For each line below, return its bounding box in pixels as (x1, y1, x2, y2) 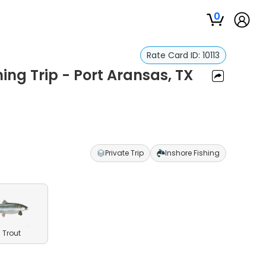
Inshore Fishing (164, 148, 220, 158)
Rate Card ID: (146, 49, 202, 61)
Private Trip (104, 148, 144, 158)
